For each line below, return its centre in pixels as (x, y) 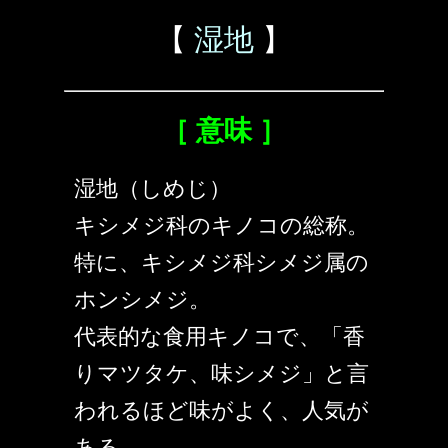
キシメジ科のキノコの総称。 (221, 226)
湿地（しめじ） (152, 189)
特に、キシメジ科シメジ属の (221, 263)
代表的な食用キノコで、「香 (219, 337)
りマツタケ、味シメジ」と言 (221, 374)
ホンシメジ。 (142, 300)
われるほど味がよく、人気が (221, 411)
